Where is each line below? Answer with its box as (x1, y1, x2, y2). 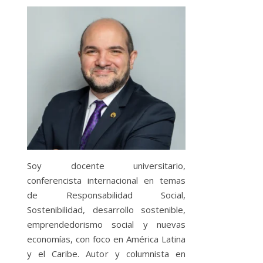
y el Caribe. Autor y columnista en (27, 247, 186, 259)
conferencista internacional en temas (27, 174, 186, 186)
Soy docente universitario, (27, 159, 186, 171)
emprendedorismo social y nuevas (27, 218, 186, 230)
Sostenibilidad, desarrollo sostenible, (27, 203, 186, 215)
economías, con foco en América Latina (27, 232, 186, 245)
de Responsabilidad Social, (27, 188, 186, 201)
